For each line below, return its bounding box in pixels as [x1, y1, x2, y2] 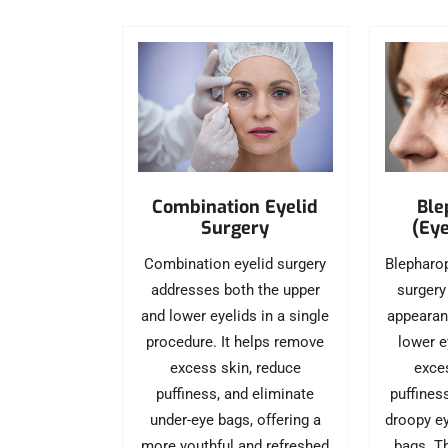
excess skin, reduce [169, 358, 301, 377]
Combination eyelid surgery [144, 254, 327, 273]
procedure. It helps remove [146, 332, 325, 351]
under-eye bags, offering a [149, 410, 321, 429]
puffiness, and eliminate [156, 384, 315, 403]
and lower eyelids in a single [141, 306, 330, 325]
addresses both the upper [150, 280, 320, 299]
